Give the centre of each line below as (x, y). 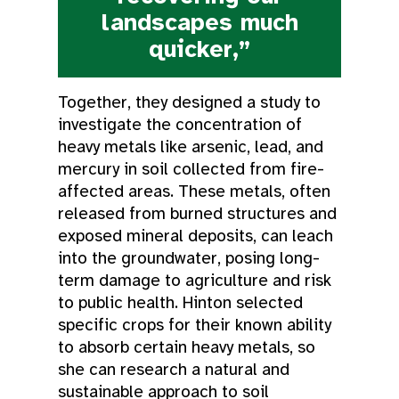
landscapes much (199, 22)
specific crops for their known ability (195, 325)
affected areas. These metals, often (194, 191)
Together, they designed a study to (189, 102)
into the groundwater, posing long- (189, 258)
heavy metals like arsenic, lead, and (191, 147)
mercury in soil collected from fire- (191, 169)
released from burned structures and (197, 213)
